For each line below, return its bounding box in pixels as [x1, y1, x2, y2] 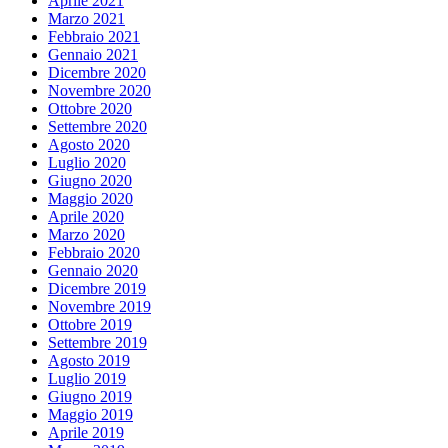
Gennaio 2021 [48, 45, 138, 63]
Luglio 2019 [48, 369, 126, 387]
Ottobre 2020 [48, 99, 132, 117]
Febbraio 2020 [48, 243, 140, 261]
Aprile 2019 [48, 423, 124, 441]
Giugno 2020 [48, 171, 132, 189]
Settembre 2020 [48, 117, 147, 135]
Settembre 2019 [48, 333, 147, 351]
